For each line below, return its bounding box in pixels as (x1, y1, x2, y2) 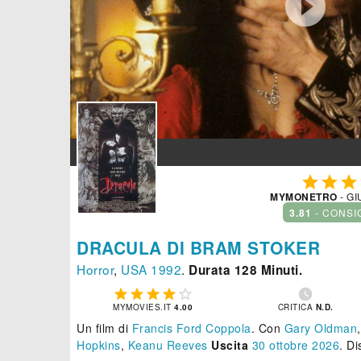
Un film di (77, 320, 132, 337)
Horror (77, 260, 114, 279)
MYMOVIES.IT (113, 301, 175, 313)
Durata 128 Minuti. (189, 261, 302, 280)
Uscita (211, 337, 248, 354)
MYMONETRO (270, 189, 338, 205)
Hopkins (77, 337, 121, 354)
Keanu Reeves (127, 337, 208, 354)
